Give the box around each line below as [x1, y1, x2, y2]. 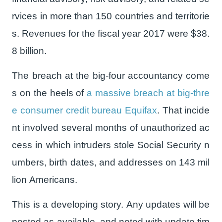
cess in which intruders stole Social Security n [12, 140, 210, 151]
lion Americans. [12, 174, 78, 185]
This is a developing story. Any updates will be [12, 199, 210, 210]
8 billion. [12, 46, 47, 56]
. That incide [157, 105, 210, 116]
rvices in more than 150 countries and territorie [12, 11, 210, 22]
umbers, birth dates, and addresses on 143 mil [12, 157, 210, 168]
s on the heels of [12, 88, 87, 99]
